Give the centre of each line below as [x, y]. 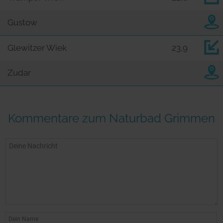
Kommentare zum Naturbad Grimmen [111, 118]
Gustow [22, 22]
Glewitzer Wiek [37, 48]
